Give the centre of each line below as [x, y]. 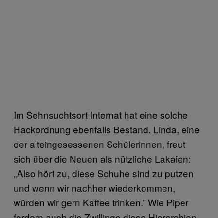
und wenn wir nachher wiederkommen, [94, 188]
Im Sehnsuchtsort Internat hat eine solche [101, 115]
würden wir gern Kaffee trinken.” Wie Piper [101, 202]
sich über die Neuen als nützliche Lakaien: [102, 159]
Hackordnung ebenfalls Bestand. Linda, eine [107, 129]
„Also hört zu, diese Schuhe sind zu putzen [104, 173]
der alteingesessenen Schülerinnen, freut [100, 144]
